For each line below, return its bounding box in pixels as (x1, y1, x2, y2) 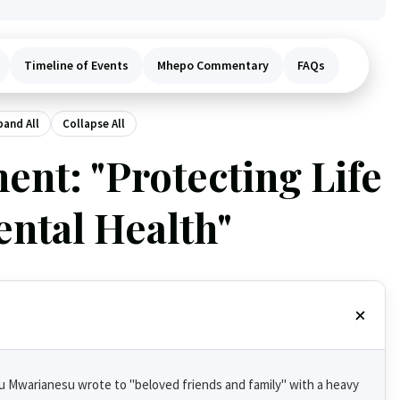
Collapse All (62, 116, 125, 131)
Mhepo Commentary (157, 57, 269, 73)
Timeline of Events (24, 57, 129, 73)
